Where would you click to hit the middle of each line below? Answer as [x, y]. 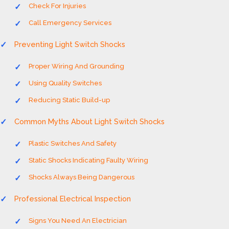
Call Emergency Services [70, 23]
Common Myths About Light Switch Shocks [89, 121]
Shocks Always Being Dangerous [82, 177]
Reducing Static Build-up [69, 100]
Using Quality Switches [65, 83]
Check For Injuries [57, 6]
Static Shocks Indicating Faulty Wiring [88, 160]
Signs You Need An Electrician [78, 221]
